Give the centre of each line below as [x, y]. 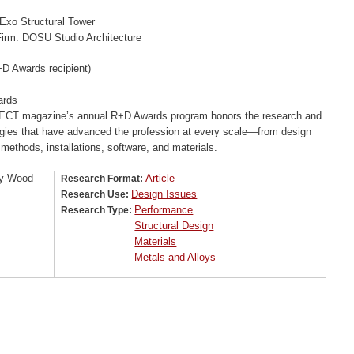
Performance [164, 209]
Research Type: [98, 210]
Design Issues [164, 194]
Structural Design [174, 225]
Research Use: [96, 194]
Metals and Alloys [175, 257]
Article [160, 178]
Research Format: [104, 178]
